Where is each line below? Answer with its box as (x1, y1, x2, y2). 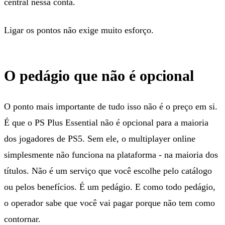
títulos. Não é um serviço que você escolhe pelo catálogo (4, 165, 212, 176)
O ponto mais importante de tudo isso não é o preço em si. (4, 101, 217, 111)
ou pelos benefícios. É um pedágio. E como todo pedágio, (4, 181, 215, 192)
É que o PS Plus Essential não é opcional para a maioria (4, 117, 208, 128)
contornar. (4, 213, 41, 224)
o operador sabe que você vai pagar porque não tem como (4, 197, 215, 208)
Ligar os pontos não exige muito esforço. (4, 25, 154, 35)
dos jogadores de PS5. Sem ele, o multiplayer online (4, 133, 195, 144)
